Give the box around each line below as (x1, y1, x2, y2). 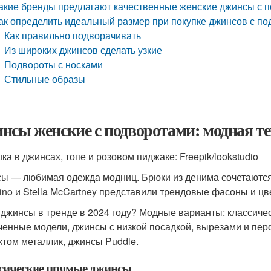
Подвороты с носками (4, 57, 103, 71)
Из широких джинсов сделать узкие (4, 43, 163, 57)
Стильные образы (4, 72, 86, 86)
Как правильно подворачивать (4, 28, 142, 42)
